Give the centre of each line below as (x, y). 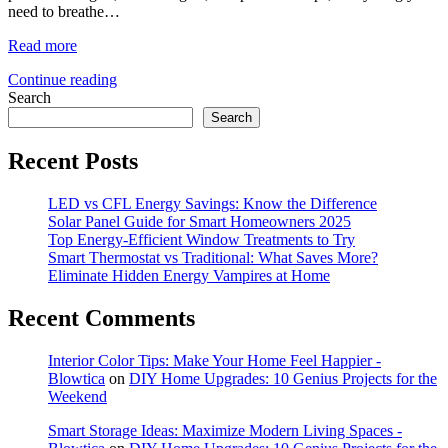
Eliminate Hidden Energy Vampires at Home (189, 275)
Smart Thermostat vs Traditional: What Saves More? (213, 257)
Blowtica (76, 378)
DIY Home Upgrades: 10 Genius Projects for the (283, 378)
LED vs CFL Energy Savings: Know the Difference (212, 203)
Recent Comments (101, 317)
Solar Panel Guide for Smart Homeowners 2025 (199, 221)
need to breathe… (64, 12)
